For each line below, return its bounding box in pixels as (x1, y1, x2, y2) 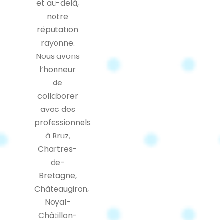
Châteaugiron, (34, 183, 89, 194)
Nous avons (35, 50, 80, 62)
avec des (40, 103, 75, 115)
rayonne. (40, 37, 75, 49)
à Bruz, (45, 130, 70, 141)
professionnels (34, 116, 91, 128)
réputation (37, 24, 78, 35)
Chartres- (38, 143, 77, 155)
